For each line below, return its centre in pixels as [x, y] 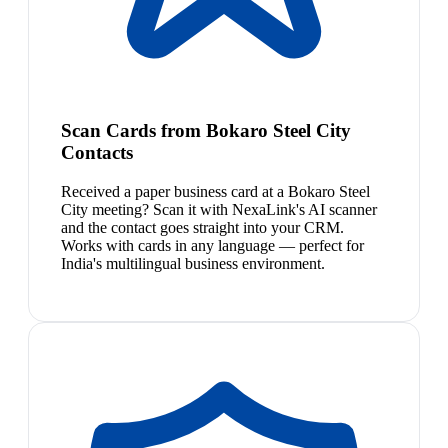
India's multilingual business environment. [193, 264]
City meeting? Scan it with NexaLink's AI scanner [219, 210]
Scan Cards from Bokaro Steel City [206, 131]
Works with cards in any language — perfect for [212, 246]
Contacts [97, 153]
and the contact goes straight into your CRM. [202, 228]
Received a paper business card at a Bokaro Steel [215, 192]
